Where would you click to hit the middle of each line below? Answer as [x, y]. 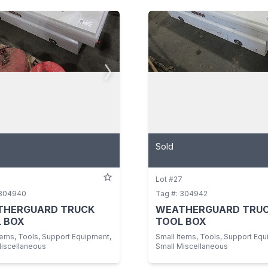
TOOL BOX [181, 221]
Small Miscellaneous [192, 246]
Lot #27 [169, 179]
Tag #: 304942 [182, 193]
